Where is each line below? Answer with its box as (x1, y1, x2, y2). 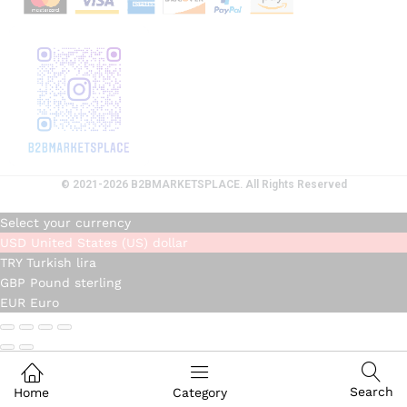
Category (172, 385, 227, 400)
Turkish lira (26, 254, 96, 270)
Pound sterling (30, 274, 121, 290)
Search (350, 384, 393, 399)
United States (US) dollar (31, 234, 188, 250)
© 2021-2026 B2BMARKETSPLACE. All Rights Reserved (60, 178, 347, 192)
